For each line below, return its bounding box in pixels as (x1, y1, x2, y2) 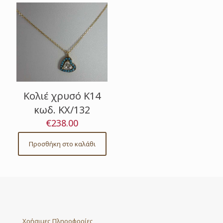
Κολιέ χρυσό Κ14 (23, 89, 101, 103)
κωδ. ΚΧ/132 (34, 103, 91, 116)
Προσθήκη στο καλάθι (28, 139, 96, 148)
